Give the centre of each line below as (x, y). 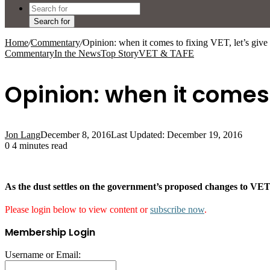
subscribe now (177, 210)
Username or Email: (43, 255)
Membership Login (50, 233)
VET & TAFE (166, 53)
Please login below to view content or (77, 210)
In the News (77, 53)
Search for (52, 21)
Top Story (120, 53)
